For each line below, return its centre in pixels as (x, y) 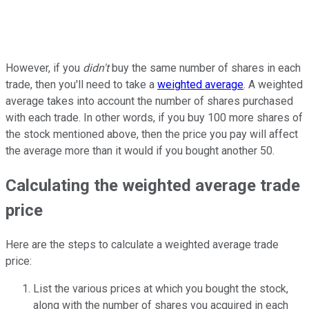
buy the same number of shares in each (205, 68)
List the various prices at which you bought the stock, (161, 289)
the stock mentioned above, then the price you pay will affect (152, 134)
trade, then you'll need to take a (81, 85)
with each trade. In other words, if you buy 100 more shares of (154, 118)
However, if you (44, 68)
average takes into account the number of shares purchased (149, 101)
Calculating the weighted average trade (153, 186)
